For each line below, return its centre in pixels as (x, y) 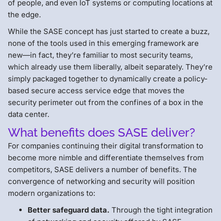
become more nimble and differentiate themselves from (106, 157)
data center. (29, 114)
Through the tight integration (162, 210)
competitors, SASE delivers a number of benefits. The (102, 169)
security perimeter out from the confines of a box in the (106, 102)
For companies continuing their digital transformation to (106, 146)
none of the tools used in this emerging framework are (103, 43)
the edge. (24, 14)
